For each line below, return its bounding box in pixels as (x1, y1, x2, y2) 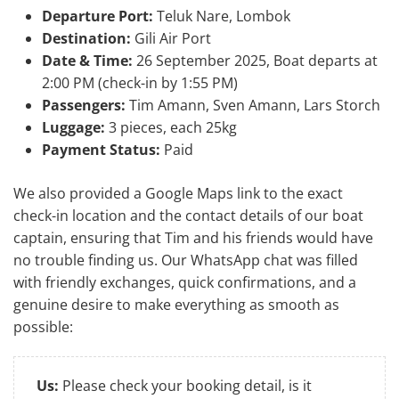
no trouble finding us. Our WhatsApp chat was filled (13, 249, 358, 270)
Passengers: (42, 94, 126, 115)
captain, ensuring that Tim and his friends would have (13, 227, 373, 248)
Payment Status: (42, 139, 160, 159)
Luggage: (42, 117, 105, 137)
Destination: (42, 28, 131, 48)
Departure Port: (42, 5, 153, 26)
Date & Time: (42, 50, 133, 70)
